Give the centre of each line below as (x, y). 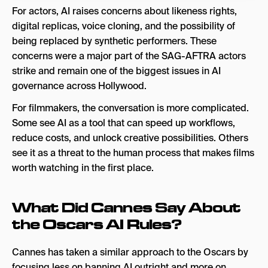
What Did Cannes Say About (127, 207)
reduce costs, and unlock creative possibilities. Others (130, 138)
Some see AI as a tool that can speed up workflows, (124, 123)
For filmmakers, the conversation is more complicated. (130, 108)
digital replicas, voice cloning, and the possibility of (124, 26)
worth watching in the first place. (83, 168)
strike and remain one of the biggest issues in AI (116, 71)
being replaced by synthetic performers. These (114, 41)
